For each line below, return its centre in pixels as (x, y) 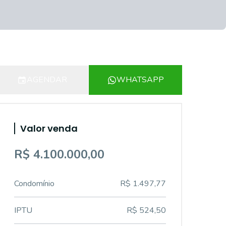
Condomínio (34, 184)
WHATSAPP (140, 80)
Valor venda (49, 128)
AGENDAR (47, 80)
